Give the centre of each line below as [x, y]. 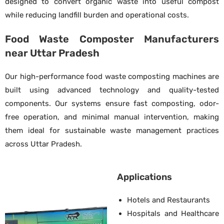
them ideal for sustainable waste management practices [112, 130]
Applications [144, 177]
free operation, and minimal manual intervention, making [112, 117]
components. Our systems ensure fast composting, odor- [112, 103]
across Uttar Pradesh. [43, 144]
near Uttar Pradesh [52, 53]
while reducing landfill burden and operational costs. [97, 15]
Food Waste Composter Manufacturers [112, 39]
